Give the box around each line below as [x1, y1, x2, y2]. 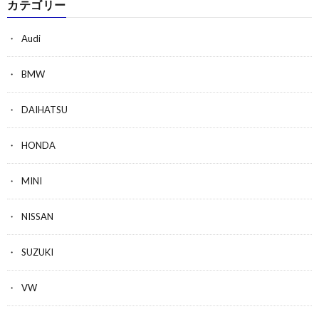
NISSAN [21, 211, 53, 223]
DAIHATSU [21, 104, 68, 116]
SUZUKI [21, 246, 53, 258]
